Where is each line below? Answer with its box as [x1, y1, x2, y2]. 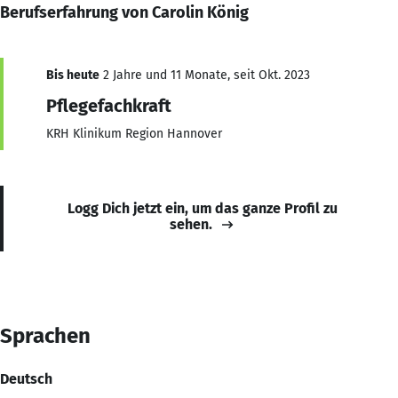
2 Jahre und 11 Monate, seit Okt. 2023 [99, 67, 310, 83]
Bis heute [46, 67, 99, 83]
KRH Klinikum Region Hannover [46, 125, 222, 141]
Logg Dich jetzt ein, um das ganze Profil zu [68, 199, 338, 217]
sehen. [170, 215, 212, 233]
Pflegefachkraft [46, 94, 171, 116]
